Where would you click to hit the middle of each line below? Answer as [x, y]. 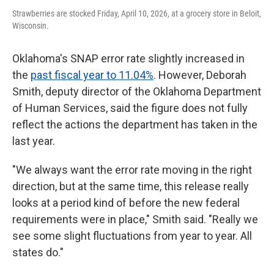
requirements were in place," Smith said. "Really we [135, 219]
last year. [34, 141]
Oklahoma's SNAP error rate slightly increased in [128, 58]
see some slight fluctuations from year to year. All [132, 236]
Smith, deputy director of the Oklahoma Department [137, 91]
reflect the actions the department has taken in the [135, 124]
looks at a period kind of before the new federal [126, 203]
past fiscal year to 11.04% [92, 75]
